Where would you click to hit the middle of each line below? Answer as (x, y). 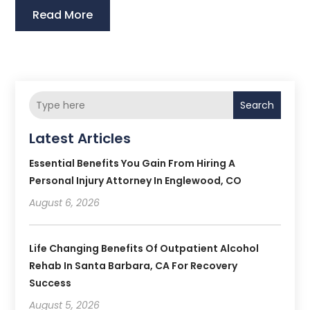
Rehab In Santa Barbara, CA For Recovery (134, 266)
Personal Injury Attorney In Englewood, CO (136, 181)
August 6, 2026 (65, 203)
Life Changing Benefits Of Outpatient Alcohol (144, 249)
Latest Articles (80, 139)
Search (257, 106)
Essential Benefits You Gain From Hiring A (133, 164)
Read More (63, 15)
